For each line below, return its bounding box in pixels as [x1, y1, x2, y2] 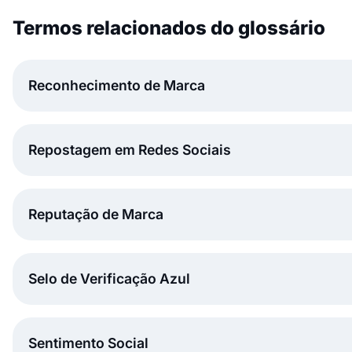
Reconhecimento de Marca [28, 76, 205, 93]
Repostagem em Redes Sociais [28, 141, 231, 158]
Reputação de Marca [28, 205, 163, 222]
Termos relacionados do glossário [13, 16, 325, 39]
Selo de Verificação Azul [28, 269, 190, 287]
